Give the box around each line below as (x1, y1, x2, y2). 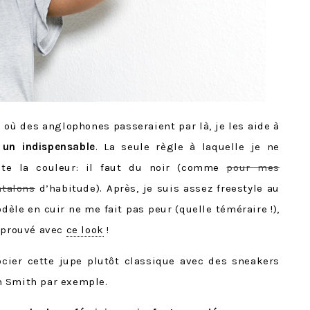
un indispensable (2, 140, 95, 153)
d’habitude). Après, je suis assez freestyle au (35, 182, 280, 194)
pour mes (226, 161, 280, 174)
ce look (66, 224, 104, 236)
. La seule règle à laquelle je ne (95, 140, 280, 153)
